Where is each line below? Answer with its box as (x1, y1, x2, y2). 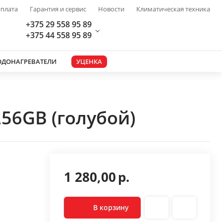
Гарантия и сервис (30, 4, 86, 13)
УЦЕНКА (76, 56, 102, 66)
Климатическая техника (136, 4, 210, 13)
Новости (98, 4, 124, 13)
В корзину (93, 203, 129, 212)
